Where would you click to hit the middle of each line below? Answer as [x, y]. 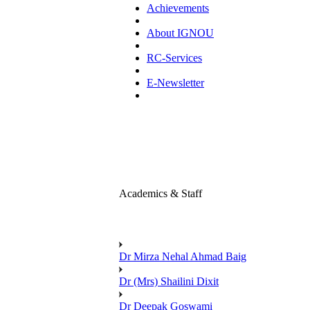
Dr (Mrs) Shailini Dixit [169, 281]
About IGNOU [180, 33]
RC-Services [174, 58]
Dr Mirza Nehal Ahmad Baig [183, 256]
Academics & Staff [161, 193]
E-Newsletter [175, 83]
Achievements [178, 8]
